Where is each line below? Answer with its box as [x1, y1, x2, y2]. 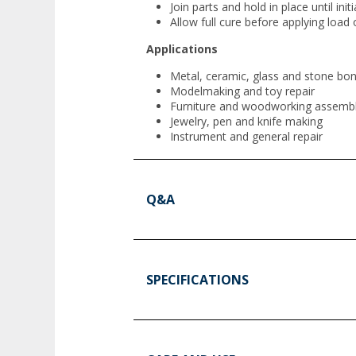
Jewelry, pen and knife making [170, 114, 323, 130]
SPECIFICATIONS [146, 271, 249, 289]
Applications [146, 41, 218, 57]
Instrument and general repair [170, 129, 323, 145]
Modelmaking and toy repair [170, 83, 315, 99]
